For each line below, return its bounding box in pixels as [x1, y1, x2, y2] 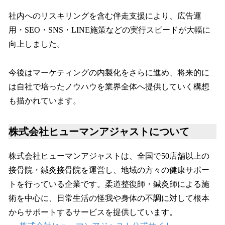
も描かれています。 [9, 96, 81, 105]
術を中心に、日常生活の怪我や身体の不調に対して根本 [9, 193, 209, 202]
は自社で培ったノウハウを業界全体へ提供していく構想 [9, 82, 209, 91]
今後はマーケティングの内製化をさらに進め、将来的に [9, 68, 209, 77]
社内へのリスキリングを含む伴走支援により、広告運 [9, 11, 201, 20]
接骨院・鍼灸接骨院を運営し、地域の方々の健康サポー [9, 165, 209, 174]
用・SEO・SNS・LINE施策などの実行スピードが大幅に [9, 25, 210, 34]
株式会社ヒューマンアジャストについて [9, 126, 189, 137]
